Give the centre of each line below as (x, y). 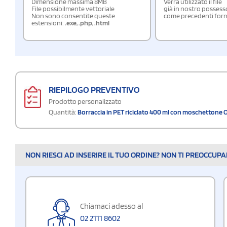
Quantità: (63, 112)
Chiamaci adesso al (111, 206)
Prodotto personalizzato (85, 101)
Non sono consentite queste (73, 15)
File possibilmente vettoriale (73, 8)
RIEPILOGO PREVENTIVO (94, 89)
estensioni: (48, 23)
